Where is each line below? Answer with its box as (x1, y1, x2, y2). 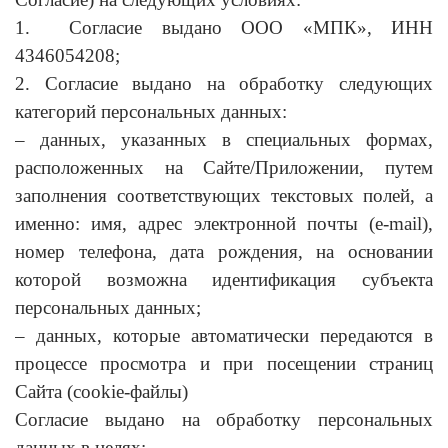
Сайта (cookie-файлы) (15, 380, 188, 402)
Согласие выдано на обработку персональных (15, 408, 433, 430)
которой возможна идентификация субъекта (15, 268, 433, 290)
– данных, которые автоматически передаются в (15, 324, 433, 346)
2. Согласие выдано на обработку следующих (15, 72, 433, 94)
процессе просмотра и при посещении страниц (15, 352, 433, 374)
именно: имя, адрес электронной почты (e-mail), (15, 212, 433, 234)
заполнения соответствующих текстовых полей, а (15, 184, 433, 206)
